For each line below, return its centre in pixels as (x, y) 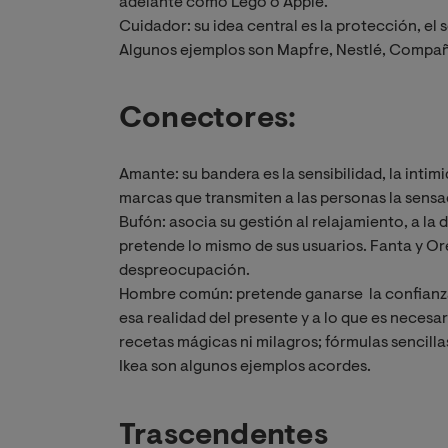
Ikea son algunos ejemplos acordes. (245, 367)
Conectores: (208, 120)
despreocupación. (184, 271)
